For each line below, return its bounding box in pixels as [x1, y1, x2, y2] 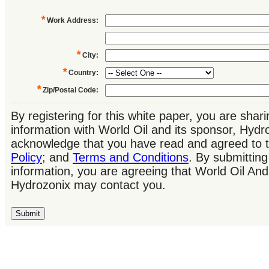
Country [68, 68, 96, 77]
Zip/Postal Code [43, 86, 96, 95]
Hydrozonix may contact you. [11, 178, 166, 192]
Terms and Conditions [73, 151, 189, 165]
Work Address [47, 16, 96, 25]
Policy [11, 151, 42, 165]
